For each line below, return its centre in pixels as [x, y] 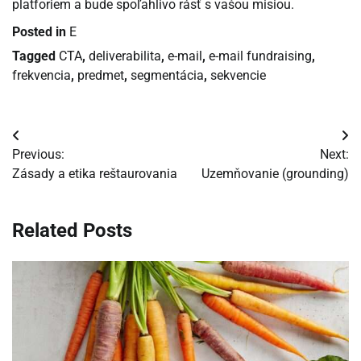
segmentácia [167, 76]
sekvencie [238, 76]
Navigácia [54, 140]
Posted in [41, 32]
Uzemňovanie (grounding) [275, 174]
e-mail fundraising [260, 56]
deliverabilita [125, 56]
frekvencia [41, 76]
